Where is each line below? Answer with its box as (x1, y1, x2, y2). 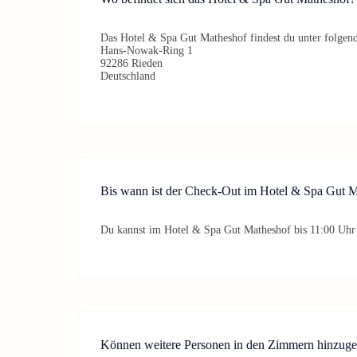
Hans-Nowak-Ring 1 (100, 44, 193, 57)
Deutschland (100, 69, 155, 82)
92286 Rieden (100, 57, 163, 69)
